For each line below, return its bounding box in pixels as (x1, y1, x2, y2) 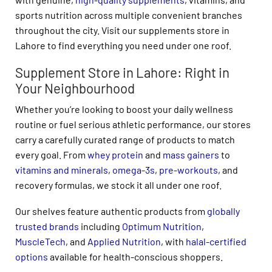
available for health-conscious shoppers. (48, 251, 223, 263)
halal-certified (186, 236, 246, 248)
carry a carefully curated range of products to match (15, 133, 235, 145)
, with (161, 236, 184, 248)
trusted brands (15, 220, 79, 233)
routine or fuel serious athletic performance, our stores (15, 118, 251, 130)
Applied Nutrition (87, 236, 161, 248)
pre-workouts (159, 163, 218, 175)
